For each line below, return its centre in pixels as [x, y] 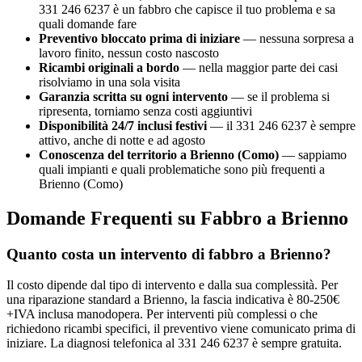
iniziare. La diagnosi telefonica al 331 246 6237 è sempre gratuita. [174, 343]
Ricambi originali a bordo [109, 67]
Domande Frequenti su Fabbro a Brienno [177, 218]
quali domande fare [88, 23]
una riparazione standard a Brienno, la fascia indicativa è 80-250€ [173, 300]
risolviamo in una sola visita [109, 82]
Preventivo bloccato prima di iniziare [139, 38]
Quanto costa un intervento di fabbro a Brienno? [169, 254]
